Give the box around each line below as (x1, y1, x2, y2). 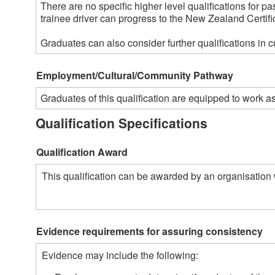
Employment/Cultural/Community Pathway (36, 68, 233, 82)
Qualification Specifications (36, 114, 207, 133)
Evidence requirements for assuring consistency (36, 224, 263, 239)
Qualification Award (36, 145, 128, 160)
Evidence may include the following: (42, 248, 201, 263)
